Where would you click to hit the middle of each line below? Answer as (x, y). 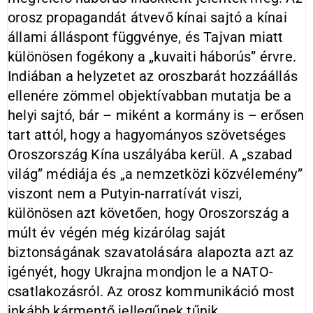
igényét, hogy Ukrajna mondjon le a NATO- (141, 272)
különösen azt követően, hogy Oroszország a (149, 213)
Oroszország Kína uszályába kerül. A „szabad (150, 154)
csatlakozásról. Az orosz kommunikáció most (152, 291)
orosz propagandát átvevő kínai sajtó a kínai (147, 17)
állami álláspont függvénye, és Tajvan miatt (146, 37)
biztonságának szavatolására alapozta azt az (151, 252)
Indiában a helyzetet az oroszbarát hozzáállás (153, 76)
